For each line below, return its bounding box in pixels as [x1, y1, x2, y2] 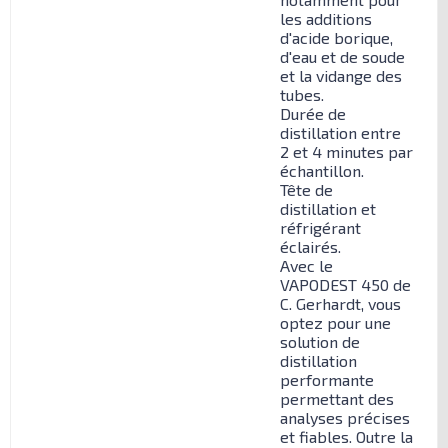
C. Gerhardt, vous [280, 293, 401, 313]
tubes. [280, 84, 324, 104]
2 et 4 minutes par [280, 141, 413, 161]
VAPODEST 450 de [280, 274, 411, 294]
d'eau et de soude [280, 46, 405, 66]
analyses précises [280, 407, 410, 427]
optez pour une [280, 312, 391, 332]
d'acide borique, [280, 27, 393, 47]
